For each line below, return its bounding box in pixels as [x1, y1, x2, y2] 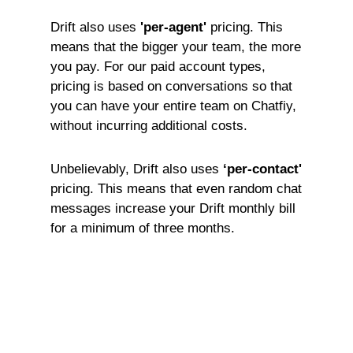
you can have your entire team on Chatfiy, [50, 98, 296, 113]
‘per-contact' [223, 162, 302, 176]
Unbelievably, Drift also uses [50, 162, 223, 176]
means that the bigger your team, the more [50, 39, 301, 54]
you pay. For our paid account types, [50, 59, 266, 74]
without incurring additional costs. [50, 118, 247, 133]
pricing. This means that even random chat [50, 181, 302, 196]
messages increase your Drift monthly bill [50, 201, 295, 216]
